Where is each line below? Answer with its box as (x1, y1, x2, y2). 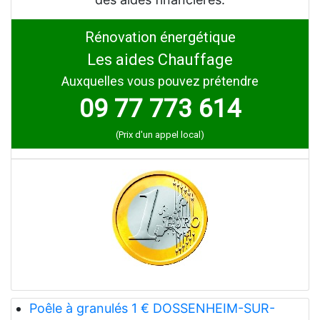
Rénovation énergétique (84, 29, 236, 46)
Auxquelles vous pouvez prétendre (61, 74, 259, 89)
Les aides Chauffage (87, 51, 233, 69)
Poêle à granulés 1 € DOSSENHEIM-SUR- (29, 301, 275, 316)
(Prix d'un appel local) (116, 129, 204, 140)
